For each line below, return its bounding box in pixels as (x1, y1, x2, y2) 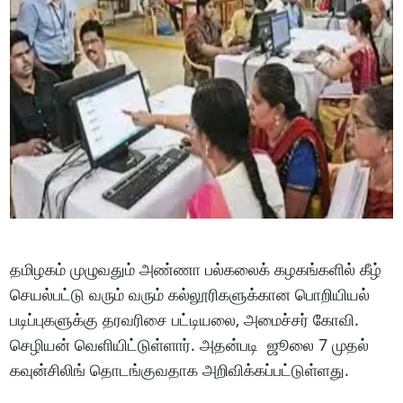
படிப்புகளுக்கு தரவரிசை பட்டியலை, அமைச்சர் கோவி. (10, 309, 360, 330)
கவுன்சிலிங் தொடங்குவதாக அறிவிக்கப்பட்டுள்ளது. (10, 359, 359, 381)
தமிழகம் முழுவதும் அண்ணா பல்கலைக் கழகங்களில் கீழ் (10, 258, 382, 280)
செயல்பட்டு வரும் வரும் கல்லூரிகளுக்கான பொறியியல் (10, 283, 371, 305)
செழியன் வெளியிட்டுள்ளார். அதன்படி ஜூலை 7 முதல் (10, 334, 370, 355)
